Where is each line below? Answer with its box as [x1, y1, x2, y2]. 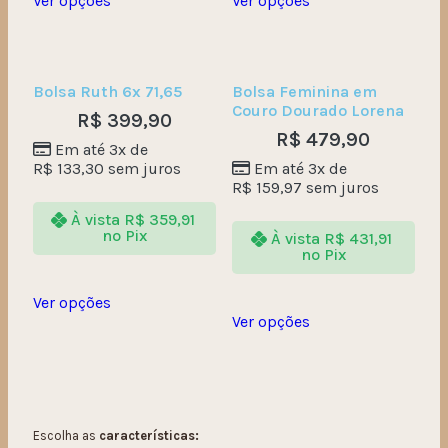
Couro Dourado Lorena [231, 100, 404, 120]
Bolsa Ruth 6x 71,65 [33, 81, 182, 101]
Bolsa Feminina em [231, 81, 377, 101]
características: [99, 428, 199, 444]
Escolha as [33, 428, 99, 444]
